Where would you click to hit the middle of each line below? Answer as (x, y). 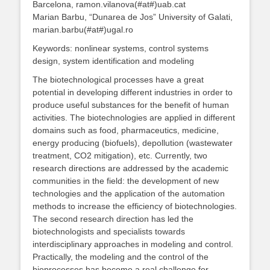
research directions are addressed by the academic (130, 168)
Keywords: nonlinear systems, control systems (121, 48)
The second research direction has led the (113, 219)
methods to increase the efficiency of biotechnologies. (135, 206)
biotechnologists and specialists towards (109, 231)
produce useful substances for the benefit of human (131, 105)
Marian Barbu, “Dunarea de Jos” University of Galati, (133, 17)
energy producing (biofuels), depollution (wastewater (133, 143)
